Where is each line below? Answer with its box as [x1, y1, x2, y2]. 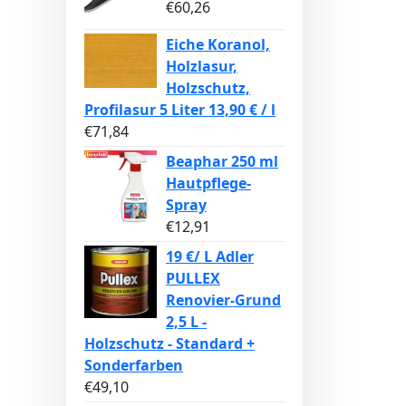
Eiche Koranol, [166, 34, 270, 54]
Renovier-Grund [166, 290, 281, 310]
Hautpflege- [166, 173, 251, 193]
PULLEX [166, 268, 220, 288]
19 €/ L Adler [166, 246, 254, 266]
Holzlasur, [166, 56, 237, 76]
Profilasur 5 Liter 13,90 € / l [84, 100, 275, 120]
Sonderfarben [84, 355, 183, 375]
